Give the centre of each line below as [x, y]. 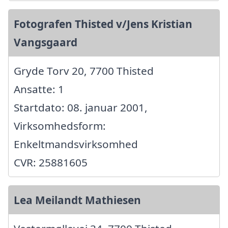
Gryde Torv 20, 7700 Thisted [84, 71]
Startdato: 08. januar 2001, [81, 108]
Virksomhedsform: [60, 126]
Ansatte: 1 [39, 89]
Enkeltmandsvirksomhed [76, 144]
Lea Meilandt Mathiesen [77, 200]
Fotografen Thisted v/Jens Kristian [103, 24]
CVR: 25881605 [51, 163]
